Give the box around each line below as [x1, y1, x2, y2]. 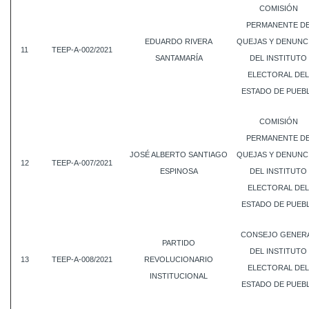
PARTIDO [162, 239, 195, 247]
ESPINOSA [159, 167, 198, 175]
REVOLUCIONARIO [144, 255, 213, 263]
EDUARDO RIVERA [145, 37, 212, 46]
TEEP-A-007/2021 [51, 159, 112, 167]
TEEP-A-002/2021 [51, 46, 112, 54]
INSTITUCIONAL [150, 272, 208, 280]
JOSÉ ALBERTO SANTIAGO [130, 150, 228, 159]
